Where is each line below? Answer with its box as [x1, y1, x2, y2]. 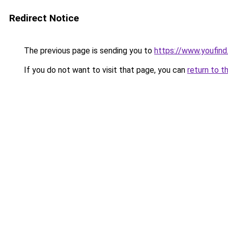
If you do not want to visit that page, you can [22, 65, 187, 75]
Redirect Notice [9, 12, 79, 24]
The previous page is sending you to [22, 46, 154, 55]
